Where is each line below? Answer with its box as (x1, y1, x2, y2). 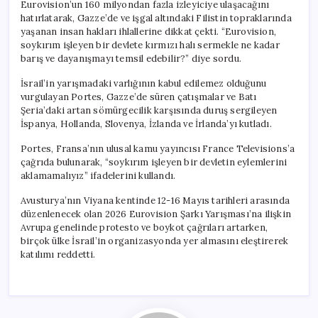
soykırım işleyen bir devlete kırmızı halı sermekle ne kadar (21, 38, 280, 51)
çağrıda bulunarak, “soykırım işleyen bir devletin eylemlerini (21, 155, 287, 168)
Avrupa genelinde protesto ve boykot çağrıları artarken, (21, 221, 268, 234)
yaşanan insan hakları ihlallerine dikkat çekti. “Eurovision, (21, 25, 277, 38)
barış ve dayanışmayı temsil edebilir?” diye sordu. (21, 52, 241, 65)
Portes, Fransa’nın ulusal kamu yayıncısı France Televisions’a (21, 142, 295, 155)
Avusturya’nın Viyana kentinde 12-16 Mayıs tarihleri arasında (21, 194, 290, 207)
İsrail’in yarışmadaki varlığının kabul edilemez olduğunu (21, 77, 267, 89)
